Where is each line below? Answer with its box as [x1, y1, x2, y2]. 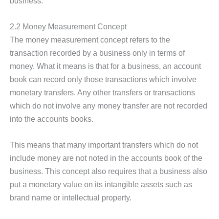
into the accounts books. [10, 114, 93, 124]
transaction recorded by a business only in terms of [10, 48, 185, 58]
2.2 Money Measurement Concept [10, 22, 127, 31]
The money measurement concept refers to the [10, 35, 170, 44]
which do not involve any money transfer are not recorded [10, 101, 207, 110]
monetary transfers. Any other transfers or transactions [10, 88, 195, 97]
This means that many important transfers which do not [10, 140, 198, 150]
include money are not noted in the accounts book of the [10, 153, 202, 163]
